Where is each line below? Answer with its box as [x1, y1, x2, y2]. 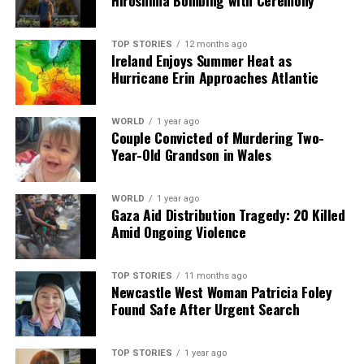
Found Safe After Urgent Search [110, 298, 300, 319]
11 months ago [184, 271, 247, 281]
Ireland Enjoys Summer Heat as [110, 50, 292, 71]
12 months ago [184, 39, 247, 50]
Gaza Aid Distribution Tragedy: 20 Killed [110, 204, 345, 225]
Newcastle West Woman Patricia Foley [110, 281, 332, 302]
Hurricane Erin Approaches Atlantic [110, 67, 318, 88]
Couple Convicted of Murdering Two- [110, 127, 324, 148]
